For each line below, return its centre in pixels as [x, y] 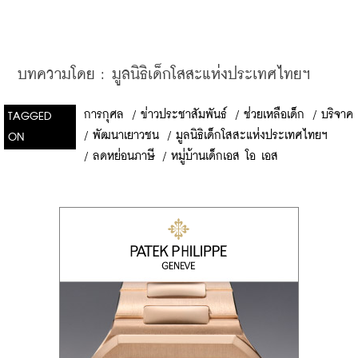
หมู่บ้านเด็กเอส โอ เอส [225, 157]
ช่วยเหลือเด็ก [274, 115]
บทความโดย [56, 75]
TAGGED [30, 117]
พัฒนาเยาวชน [126, 136]
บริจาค [337, 115]
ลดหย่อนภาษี [123, 157]
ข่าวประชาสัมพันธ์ [184, 115]
